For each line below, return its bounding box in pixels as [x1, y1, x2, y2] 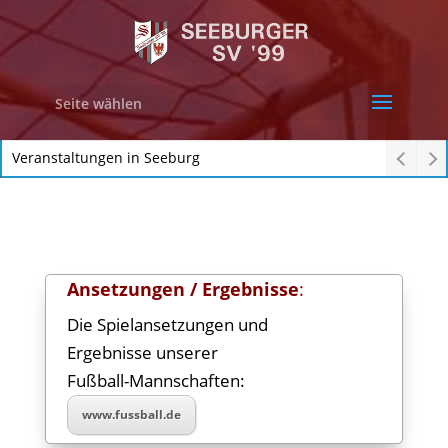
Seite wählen [54, 94, 142, 114]
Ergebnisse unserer [66, 341, 218, 364]
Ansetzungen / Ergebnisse [66, 277, 299, 301]
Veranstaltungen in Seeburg [12, 148, 200, 167]
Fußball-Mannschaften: [66, 369, 265, 392]
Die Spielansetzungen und [66, 313, 268, 336]
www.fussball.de [81, 406, 181, 423]
